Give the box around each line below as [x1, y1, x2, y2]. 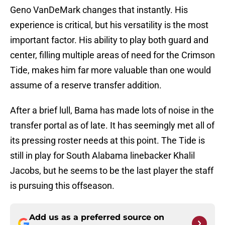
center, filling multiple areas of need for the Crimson [10, 50, 215, 61]
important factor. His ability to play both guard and [10, 35, 208, 46]
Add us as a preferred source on [29, 212, 164, 222]
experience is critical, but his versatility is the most [10, 20, 208, 31]
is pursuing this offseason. [10, 180, 115, 191]
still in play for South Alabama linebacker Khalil [10, 150, 195, 161]
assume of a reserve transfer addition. [10, 80, 162, 91]
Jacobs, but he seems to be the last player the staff [10, 165, 213, 176]
